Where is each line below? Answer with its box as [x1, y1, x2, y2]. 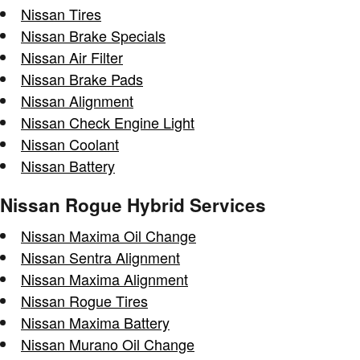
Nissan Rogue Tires [21, 289, 148, 311]
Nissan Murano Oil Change [21, 333, 194, 354]
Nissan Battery [21, 155, 115, 176]
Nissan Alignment [21, 90, 133, 111]
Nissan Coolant [21, 133, 119, 154]
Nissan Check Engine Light [21, 112, 194, 133]
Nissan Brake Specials [21, 25, 166, 46]
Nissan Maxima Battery [21, 311, 170, 333]
